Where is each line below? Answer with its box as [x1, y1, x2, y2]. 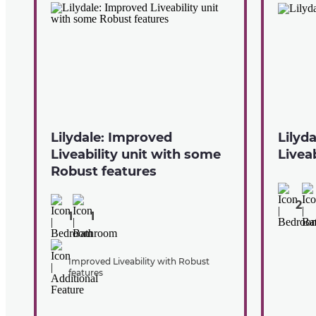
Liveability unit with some [51, 147, 221, 163]
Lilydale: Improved [51, 130, 172, 146]
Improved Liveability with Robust [68, 256, 209, 267]
